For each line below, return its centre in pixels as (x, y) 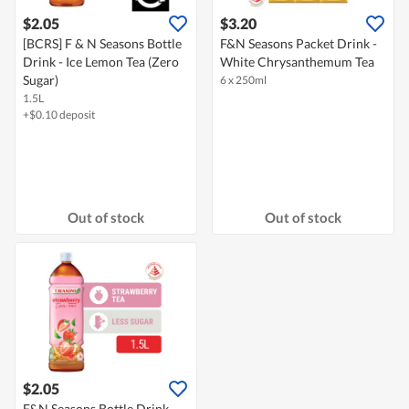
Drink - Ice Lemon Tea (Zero (101, 62)
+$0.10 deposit (59, 115)
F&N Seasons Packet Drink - (299, 44)
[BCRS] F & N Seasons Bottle (102, 44)
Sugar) (41, 80)
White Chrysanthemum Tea (297, 62)
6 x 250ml (243, 80)
